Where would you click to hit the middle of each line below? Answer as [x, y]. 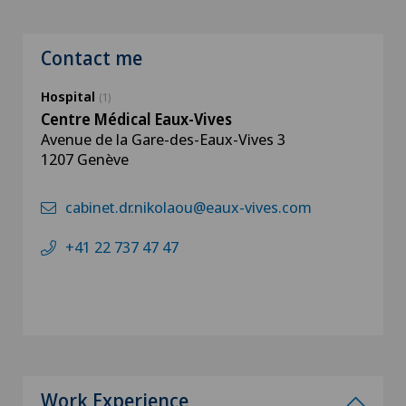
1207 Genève [85, 159]
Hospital [70, 96]
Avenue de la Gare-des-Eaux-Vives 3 [163, 139]
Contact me [92, 58]
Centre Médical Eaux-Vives [136, 119]
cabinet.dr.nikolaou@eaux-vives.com [188, 207]
